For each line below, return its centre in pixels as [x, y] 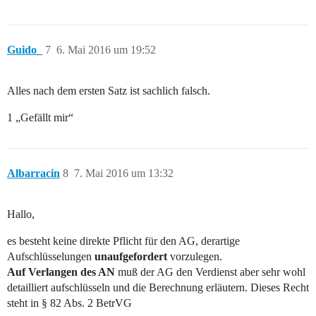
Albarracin [34, 174]
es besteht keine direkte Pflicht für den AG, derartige [123, 241]
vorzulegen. [195, 257]
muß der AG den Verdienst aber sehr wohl [210, 272]
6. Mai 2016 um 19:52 [106, 50]
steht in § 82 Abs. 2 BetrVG [69, 303]
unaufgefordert [131, 257]
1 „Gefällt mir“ [40, 118]
